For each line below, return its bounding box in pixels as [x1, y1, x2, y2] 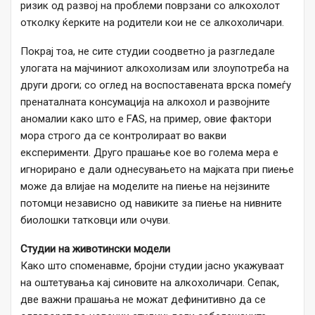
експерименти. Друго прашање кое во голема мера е [20, 146, 278, 160]
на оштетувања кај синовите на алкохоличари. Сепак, [20, 276, 279, 290]
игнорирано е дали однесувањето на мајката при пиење [20, 163, 294, 176]
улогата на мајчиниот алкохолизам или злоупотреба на [20, 62, 289, 75]
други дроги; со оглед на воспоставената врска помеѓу [20, 79, 291, 92]
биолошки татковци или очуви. [20, 214, 170, 227]
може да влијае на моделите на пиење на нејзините [20, 180, 270, 193]
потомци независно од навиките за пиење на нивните [20, 197, 282, 210]
